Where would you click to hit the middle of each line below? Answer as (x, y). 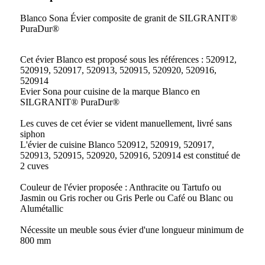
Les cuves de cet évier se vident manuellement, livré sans (126, 124)
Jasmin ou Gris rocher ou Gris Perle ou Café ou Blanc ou (127, 198)
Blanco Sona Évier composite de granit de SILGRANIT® (129, 18)
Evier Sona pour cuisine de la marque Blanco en (110, 92)
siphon (33, 134)
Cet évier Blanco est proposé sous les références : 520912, (128, 60)
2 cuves (34, 166)
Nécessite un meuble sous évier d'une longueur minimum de (132, 230)
